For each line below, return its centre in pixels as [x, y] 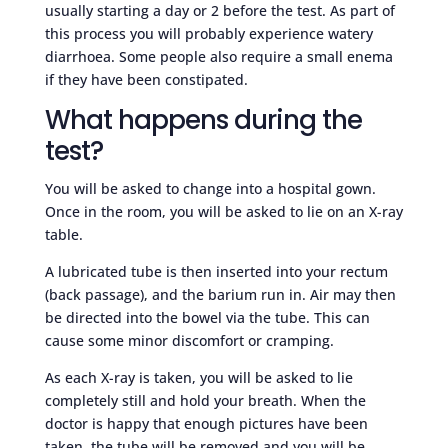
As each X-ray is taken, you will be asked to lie [198, 377]
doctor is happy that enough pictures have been [206, 423]
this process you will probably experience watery [208, 33]
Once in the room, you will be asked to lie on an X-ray [223, 211]
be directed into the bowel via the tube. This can [207, 317]
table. [63, 234]
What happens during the [203, 119]
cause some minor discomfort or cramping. [189, 340]
